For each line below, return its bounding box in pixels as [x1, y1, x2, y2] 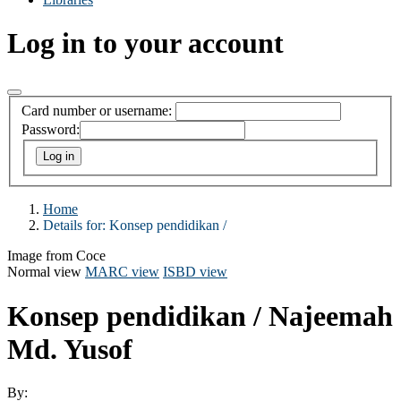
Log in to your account [7, 27, 284, 60]
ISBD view [163, 264, 227, 280]
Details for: [43, 218, 109, 234]
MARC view [85, 264, 159, 280]
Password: [21, 122, 80, 138]
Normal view [7, 264, 81, 280]
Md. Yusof [7, 332, 132, 365]
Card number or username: [21, 103, 172, 119]
